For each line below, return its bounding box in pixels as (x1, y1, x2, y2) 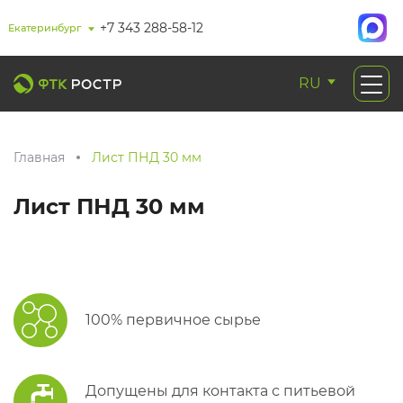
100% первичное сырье (85, 311, 261, 328)
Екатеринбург (8, 22, 81, 34)
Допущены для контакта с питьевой (85, 382, 355, 399)
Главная (13, 149, 65, 166)
